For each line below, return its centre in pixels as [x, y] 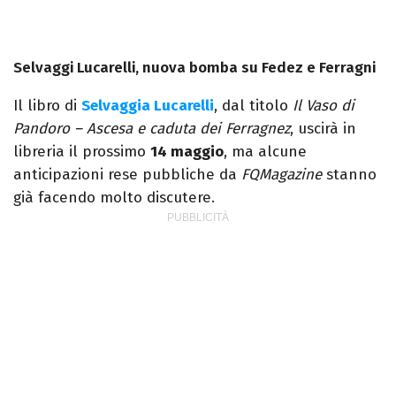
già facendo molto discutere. [114, 198]
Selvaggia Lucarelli [148, 106]
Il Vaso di [324, 106]
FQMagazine [282, 175]
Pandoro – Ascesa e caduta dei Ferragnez [152, 129]
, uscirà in [323, 129]
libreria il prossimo [82, 152]
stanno [349, 175]
